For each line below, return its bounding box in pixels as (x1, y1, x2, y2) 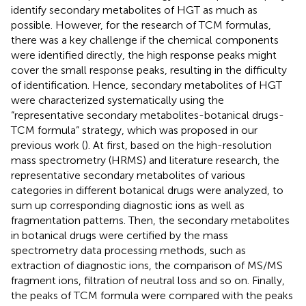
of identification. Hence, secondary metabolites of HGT (11, 79, 282, 92)
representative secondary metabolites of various (11, 169, 245, 182)
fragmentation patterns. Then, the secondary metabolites (11, 214, 290, 227)
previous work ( (11, 139, 85, 152)
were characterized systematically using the (11, 94, 224, 107)
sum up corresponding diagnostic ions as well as (11, 199, 245, 212)
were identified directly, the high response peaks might (11, 48, 277, 62)
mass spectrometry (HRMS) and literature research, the (11, 154, 279, 167)
